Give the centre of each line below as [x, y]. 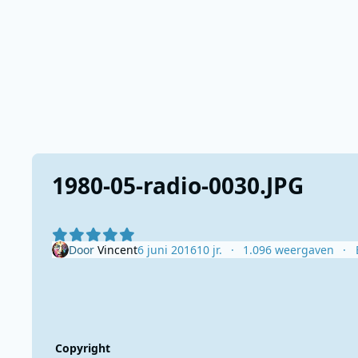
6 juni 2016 [167, 249]
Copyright [83, 348]
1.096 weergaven [289, 249]
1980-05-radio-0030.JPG [177, 185]
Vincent [117, 249]
